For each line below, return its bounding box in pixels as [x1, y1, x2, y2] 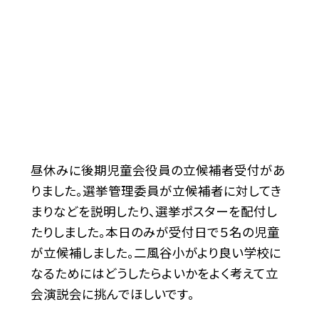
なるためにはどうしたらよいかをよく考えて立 [30, 263, 278, 282]
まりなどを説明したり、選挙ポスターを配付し [30, 202, 277, 220]
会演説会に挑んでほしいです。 [30, 284, 194, 303]
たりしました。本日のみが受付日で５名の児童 [30, 222, 280, 241]
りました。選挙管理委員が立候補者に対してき [30, 181, 282, 199]
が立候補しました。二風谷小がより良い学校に [30, 243, 281, 261]
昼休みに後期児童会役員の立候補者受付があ [30, 160, 285, 179]
